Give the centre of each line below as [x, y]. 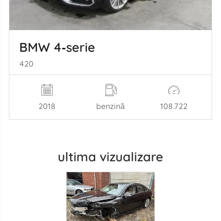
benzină [110, 106]
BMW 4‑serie [57, 47]
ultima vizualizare [110, 156]
